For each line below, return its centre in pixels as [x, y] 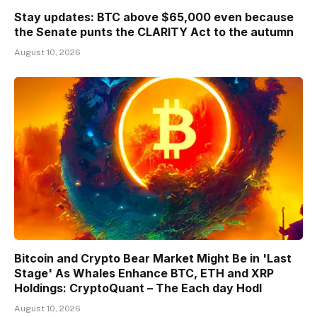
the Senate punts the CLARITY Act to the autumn [154, 32]
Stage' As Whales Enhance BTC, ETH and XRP [144, 273]
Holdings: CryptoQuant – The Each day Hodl [138, 288]
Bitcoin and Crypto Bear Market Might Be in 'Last [153, 258]
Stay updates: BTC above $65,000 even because [154, 17]
